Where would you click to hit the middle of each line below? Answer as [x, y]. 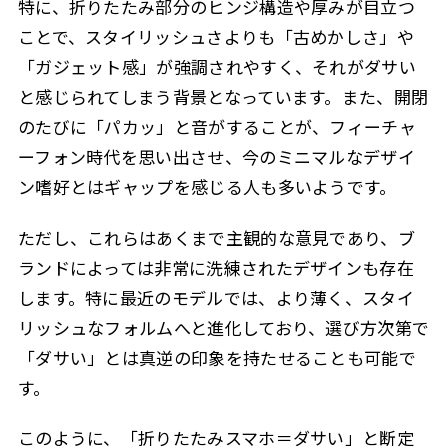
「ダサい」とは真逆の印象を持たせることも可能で [216, 357]
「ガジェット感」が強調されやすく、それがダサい [216, 67]
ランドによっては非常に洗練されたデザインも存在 [215, 267]
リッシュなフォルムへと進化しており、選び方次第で [223, 327]
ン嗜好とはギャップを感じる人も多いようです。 [207, 187]
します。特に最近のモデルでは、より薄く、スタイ [215, 297]
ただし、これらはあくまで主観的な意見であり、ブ [216, 237]
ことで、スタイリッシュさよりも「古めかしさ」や [215, 37]
